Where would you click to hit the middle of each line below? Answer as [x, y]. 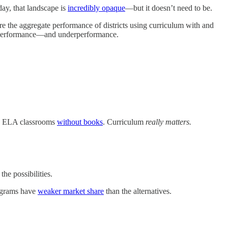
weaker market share [71, 191]
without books [80, 122]
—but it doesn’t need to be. [169, 8]
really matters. [168, 122]
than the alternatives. [138, 191]
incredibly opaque [96, 8]
